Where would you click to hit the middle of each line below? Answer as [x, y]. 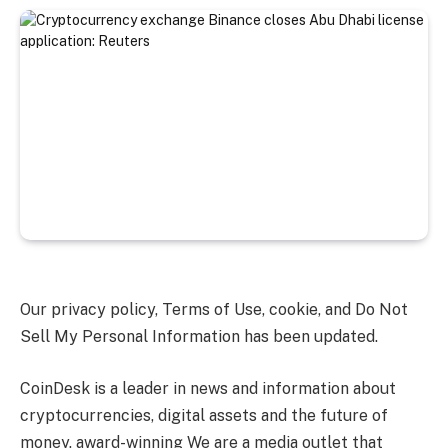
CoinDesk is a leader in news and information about [208, 388]
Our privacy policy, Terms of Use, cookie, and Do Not [214, 310]
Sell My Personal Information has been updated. [199, 337]
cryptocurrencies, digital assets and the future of [204, 415]
